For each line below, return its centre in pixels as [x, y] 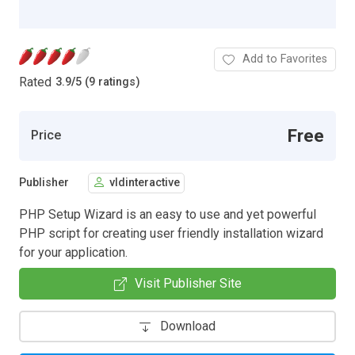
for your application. [73, 252]
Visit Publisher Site [188, 283]
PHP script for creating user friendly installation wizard [171, 233]
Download [188, 326]
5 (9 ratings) [108, 82]
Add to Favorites [285, 59]
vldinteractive [145, 183]
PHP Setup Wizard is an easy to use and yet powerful [168, 214]
